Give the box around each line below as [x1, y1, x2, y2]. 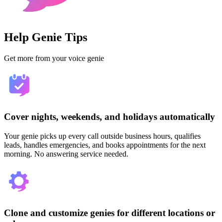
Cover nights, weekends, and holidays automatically [4, 111, 215, 122]
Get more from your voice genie [4, 54, 104, 62]
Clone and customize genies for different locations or [4, 207, 215, 218]
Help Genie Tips [4, 30, 87, 44]
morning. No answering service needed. [4, 150, 128, 159]
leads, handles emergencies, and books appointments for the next [4, 141, 206, 150]
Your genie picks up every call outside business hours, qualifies [4, 132, 201, 141]
